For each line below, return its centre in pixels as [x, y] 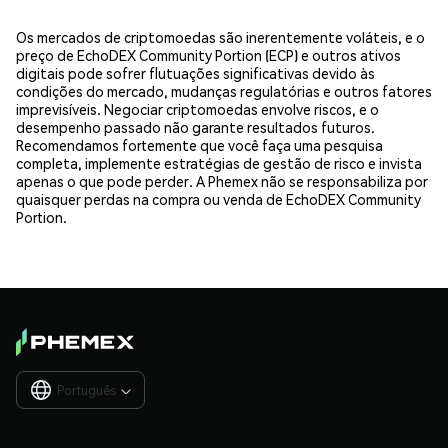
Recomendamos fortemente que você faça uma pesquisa [199, 144]
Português [86, 390]
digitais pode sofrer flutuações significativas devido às [195, 72]
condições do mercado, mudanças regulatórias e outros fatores [224, 90]
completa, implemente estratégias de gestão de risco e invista [219, 162]
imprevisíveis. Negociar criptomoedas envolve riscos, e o [197, 108]
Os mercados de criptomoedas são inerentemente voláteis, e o [220, 36]
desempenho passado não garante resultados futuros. [195, 126]
